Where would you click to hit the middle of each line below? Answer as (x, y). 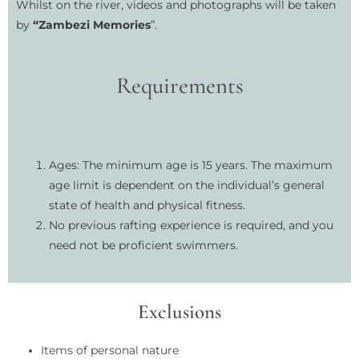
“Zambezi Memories (92, 25)
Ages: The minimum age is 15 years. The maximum (191, 165)
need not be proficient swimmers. (144, 246)
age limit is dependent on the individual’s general (187, 186)
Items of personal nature (110, 350)
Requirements (179, 86)
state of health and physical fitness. (147, 206)
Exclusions (179, 312)
